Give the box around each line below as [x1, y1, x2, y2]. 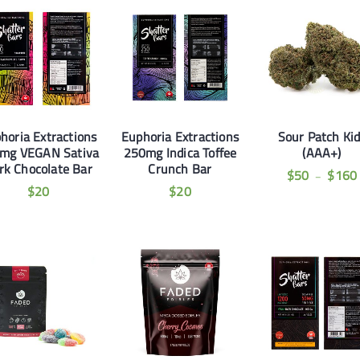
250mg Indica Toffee [123, 142, 237, 162]
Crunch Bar [148, 158, 212, 178]
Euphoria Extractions [121, 126, 239, 146]
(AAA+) [302, 142, 342, 162]
